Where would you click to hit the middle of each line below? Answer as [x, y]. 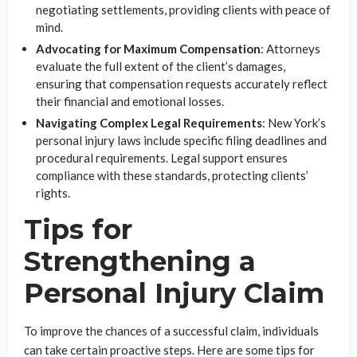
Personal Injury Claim [174, 293]
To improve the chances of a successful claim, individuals [171, 330]
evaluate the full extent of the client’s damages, [161, 66]
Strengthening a [140, 261]
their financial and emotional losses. [130, 101]
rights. [53, 192]
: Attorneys [290, 48]
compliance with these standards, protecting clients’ [172, 175]
